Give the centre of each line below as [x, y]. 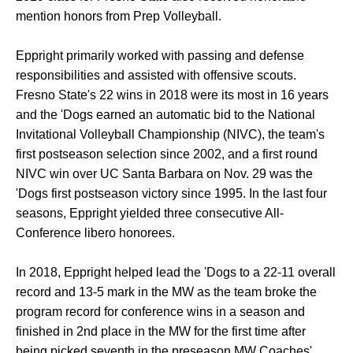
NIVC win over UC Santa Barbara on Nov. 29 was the [164, 174]
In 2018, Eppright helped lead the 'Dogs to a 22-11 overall [176, 272]
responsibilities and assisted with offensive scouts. [156, 75]
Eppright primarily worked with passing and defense [160, 56]
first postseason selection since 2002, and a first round [167, 154]
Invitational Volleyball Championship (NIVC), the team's [170, 134]
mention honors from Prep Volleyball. [119, 16]
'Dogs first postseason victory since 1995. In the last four [171, 193]
